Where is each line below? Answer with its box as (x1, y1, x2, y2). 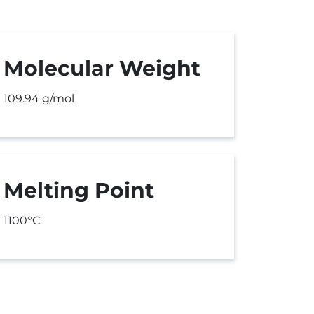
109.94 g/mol (4, 92, 74, 105)
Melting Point (4, 177, 154, 203)
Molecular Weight (4, 55, 200, 81)
